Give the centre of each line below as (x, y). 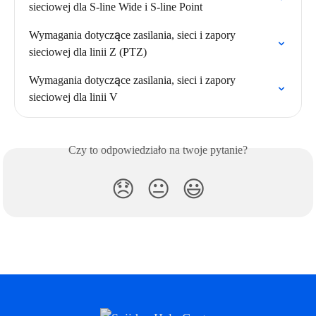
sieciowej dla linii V (73, 97)
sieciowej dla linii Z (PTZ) (88, 52)
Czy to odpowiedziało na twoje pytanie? (158, 150)
